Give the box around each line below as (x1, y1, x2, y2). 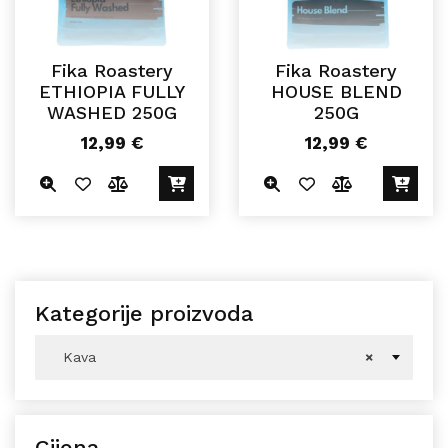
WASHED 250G (47, 102, 177, 124)
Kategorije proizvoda (35, 301, 253, 327)
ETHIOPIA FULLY (39, 81, 185, 103)
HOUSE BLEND (270, 81, 402, 103)
